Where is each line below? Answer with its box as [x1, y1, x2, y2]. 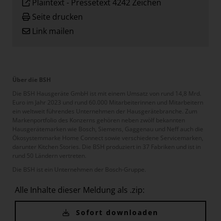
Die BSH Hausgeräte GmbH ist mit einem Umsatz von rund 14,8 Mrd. [12, 89, 201, 98]
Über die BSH [12, 75, 51, 84]
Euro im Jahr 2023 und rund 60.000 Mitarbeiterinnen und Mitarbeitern [12, 98, 203, 107]
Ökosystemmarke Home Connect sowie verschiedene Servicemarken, [12, 133, 203, 142]
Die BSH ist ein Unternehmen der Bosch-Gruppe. [12, 165, 146, 174]
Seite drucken [32, 11, 83, 22]
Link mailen [32, 25, 74, 37]
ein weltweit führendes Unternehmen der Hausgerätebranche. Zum [12, 107, 197, 115]
